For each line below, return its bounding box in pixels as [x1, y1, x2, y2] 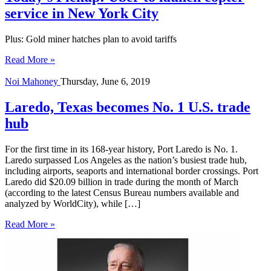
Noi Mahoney [5, 76, 60, 87]
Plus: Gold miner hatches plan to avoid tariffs [5, 33, 177, 44]
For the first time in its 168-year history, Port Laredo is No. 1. [5, 143, 238, 154]
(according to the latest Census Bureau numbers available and [5, 187, 239, 198]
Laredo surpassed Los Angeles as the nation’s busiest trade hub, [5, 154, 247, 165]
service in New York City [5, 5, 158, 22]
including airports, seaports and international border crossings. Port [5, 165, 258, 176]
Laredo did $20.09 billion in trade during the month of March [5, 176, 238, 187]
